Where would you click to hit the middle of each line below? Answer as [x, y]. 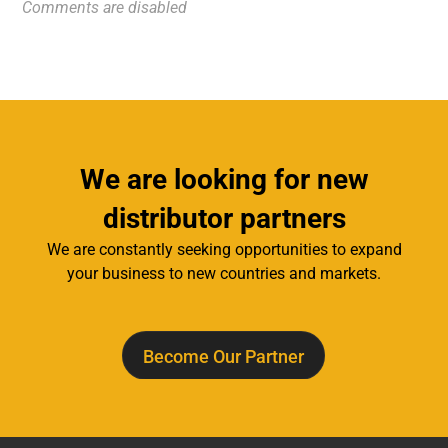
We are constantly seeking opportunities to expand [224, 249]
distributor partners [224, 218]
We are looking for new [224, 179]
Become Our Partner [224, 356]
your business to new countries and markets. [224, 273]
